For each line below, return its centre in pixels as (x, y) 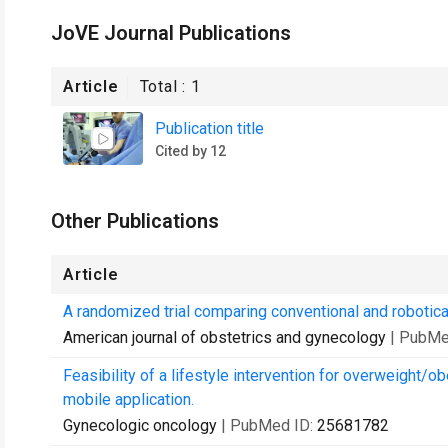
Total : (165, 86)
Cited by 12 (190, 150)
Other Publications (135, 221)
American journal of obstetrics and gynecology (224, 337)
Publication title (209, 128)
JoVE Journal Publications (171, 33)
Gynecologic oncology (140, 425)
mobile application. (128, 399)
